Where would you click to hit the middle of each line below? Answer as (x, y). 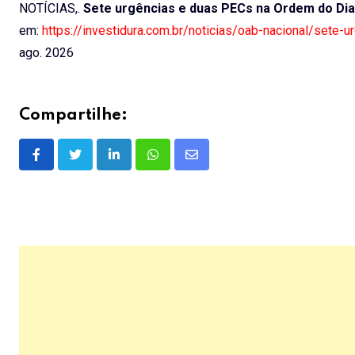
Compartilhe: (73, 115)
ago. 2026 (46, 52)
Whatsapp (179, 164)
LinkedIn (137, 164)
